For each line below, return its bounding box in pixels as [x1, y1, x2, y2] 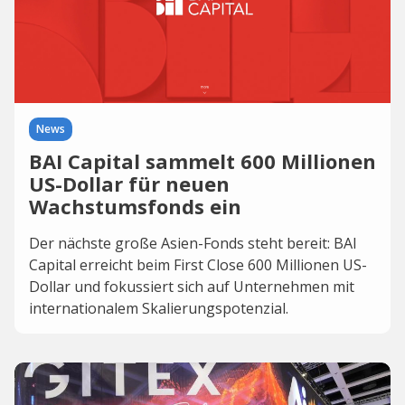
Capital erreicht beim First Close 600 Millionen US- [29, 255, 367, 275]
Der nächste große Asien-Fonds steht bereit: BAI [29, 233, 357, 253]
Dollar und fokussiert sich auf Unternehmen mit [29, 277, 354, 297]
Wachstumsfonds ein [29, 193, 241, 220]
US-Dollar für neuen [29, 170, 230, 197]
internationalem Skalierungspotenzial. [29, 298, 288, 318]
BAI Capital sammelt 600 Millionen [29, 147, 376, 174]
